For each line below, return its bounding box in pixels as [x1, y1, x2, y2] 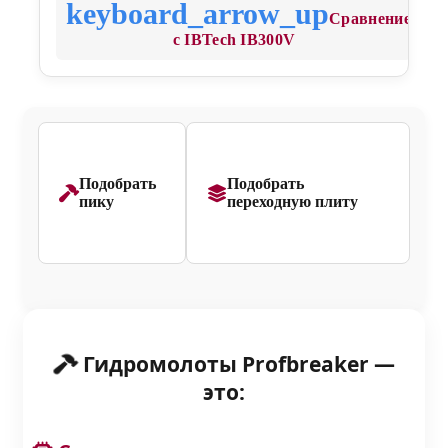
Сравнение [329, 9, 411, 27]
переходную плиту [227, 192, 359, 210]
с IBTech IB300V [172, 30, 296, 48]
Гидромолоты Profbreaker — [77, 349, 395, 378]
